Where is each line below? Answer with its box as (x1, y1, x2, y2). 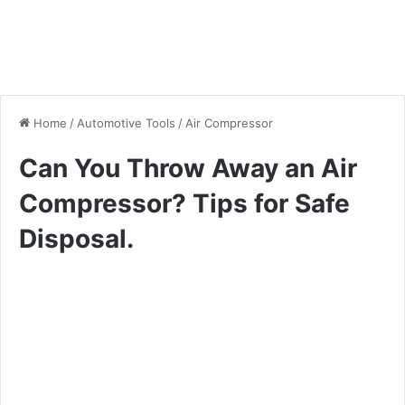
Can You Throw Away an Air (19, 152, 357, 184)
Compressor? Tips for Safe (19, 187, 350, 219)
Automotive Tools (77, 115, 175, 130)
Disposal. (19, 222, 134, 254)
